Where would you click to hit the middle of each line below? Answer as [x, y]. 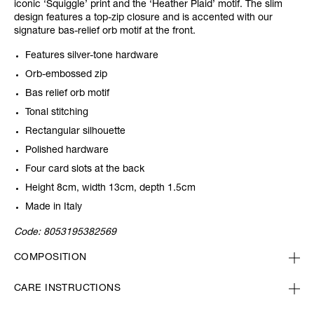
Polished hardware [67, 151]
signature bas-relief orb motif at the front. [106, 32]
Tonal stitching [57, 113]
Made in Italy [54, 208]
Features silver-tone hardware [92, 56]
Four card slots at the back [85, 170]
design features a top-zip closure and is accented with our [143, 19]
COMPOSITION [50, 258]
